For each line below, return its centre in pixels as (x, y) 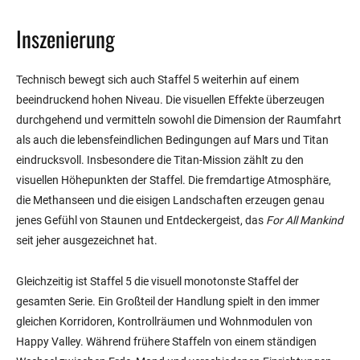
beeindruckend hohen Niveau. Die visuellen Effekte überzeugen (170, 100)
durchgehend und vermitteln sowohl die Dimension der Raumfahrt (179, 120)
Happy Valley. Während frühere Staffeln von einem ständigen (166, 342)
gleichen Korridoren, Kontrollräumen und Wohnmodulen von (164, 322)
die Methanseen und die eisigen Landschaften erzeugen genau (170, 200)
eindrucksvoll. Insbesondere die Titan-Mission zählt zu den (160, 160)
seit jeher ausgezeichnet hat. (87, 241)
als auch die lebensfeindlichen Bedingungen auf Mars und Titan (172, 140)
